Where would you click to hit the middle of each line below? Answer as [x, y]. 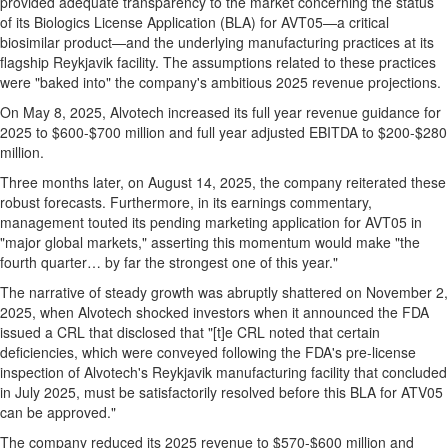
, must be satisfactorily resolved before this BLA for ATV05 [259, 392]
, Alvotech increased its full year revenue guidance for [271, 112]
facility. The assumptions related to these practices [274, 62]
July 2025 [45, 392]
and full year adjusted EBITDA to [271, 132]
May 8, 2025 [62, 112]
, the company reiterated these [349, 182]
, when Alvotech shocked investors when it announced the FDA [230, 312]
